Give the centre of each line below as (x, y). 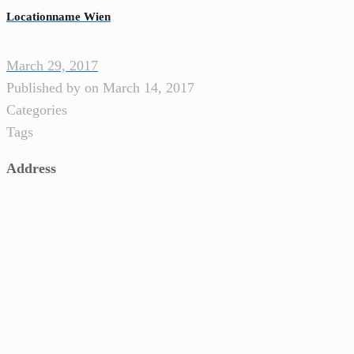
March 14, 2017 (149, 87)
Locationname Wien (58, 16)
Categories (37, 109)
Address (31, 168)
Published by (43, 87)
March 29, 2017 (52, 65)
